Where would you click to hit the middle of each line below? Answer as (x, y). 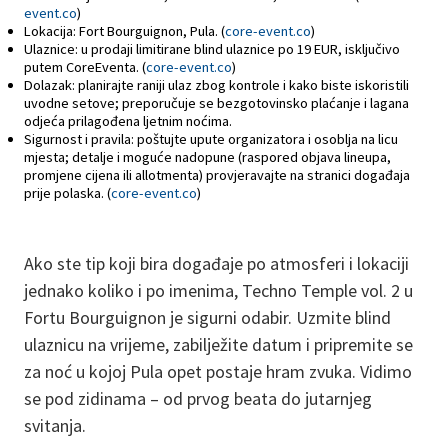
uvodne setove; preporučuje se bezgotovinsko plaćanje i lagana (216, 102)
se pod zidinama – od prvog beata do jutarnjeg (198, 398)
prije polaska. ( (67, 192)
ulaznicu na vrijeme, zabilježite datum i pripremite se (218, 344)
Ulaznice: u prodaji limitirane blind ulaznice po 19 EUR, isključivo (212, 48)
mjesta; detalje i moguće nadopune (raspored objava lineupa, (207, 156)
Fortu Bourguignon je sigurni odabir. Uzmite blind (207, 317)
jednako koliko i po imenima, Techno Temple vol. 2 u (218, 290)
